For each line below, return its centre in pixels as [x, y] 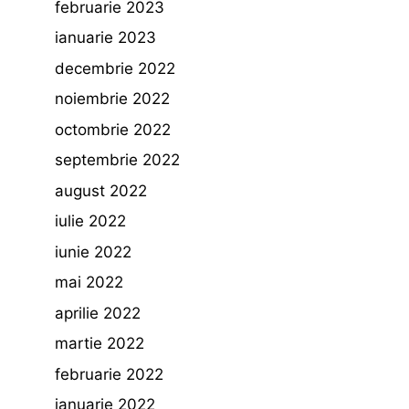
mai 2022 [89, 282]
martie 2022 [100, 343]
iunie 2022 [93, 252]
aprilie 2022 [98, 313]
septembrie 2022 [117, 160]
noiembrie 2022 [112, 99]
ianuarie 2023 [105, 37]
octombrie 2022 [113, 129]
